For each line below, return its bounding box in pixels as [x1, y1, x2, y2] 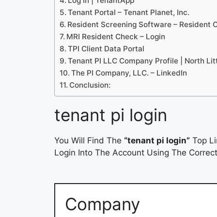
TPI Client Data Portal [68, 44, 145, 54]
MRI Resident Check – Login [66, 32, 166, 42]
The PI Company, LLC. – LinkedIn [71, 68, 187, 78]
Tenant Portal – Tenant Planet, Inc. [68, 8, 190, 17]
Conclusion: [69, 80, 111, 90]
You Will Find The [54, 136, 124, 146]
